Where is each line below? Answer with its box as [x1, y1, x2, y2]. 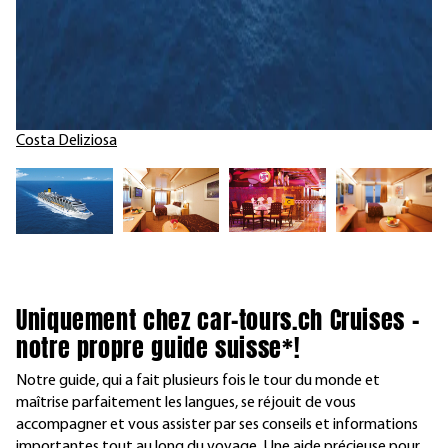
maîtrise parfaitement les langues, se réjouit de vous [16, 395, 356, 412]
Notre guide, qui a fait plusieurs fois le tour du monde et [16, 373, 380, 390]
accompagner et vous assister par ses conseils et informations [16, 417, 418, 434]
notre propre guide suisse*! [16, 330, 301, 367]
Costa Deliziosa [16, 132, 117, 149]
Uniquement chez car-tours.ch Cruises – [16, 302, 420, 339]
